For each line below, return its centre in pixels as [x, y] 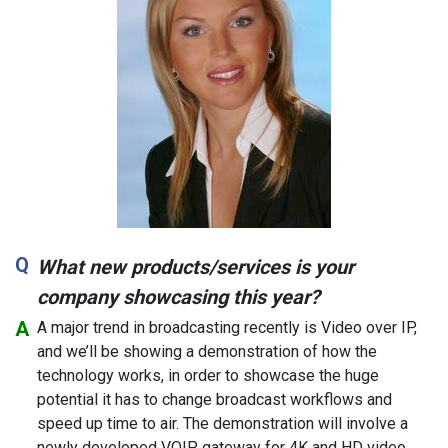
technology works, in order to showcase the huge [208, 375]
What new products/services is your [195, 266]
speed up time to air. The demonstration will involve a [222, 423]
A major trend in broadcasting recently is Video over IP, [227, 327]
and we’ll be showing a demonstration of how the [207, 351]
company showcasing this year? [178, 296]
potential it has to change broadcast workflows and [214, 399]
